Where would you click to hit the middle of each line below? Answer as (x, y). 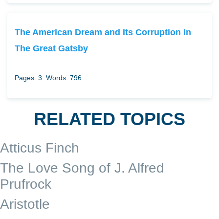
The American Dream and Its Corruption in (103, 32)
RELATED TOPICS (109, 119)
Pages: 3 (28, 77)
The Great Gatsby (51, 48)
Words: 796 (64, 77)
